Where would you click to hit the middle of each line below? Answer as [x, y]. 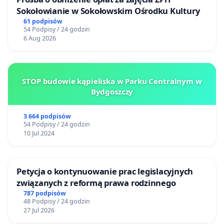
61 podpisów [43, 21]
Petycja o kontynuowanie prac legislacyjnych [105, 171]
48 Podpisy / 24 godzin [56, 201]
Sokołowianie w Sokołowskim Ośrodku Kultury [108, 11]
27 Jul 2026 [39, 210]
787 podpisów [44, 193]
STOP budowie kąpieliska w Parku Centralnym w [112, 81]
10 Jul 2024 [39, 133]
